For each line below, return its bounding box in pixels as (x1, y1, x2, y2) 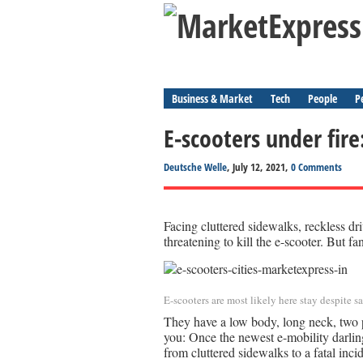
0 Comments (291, 160, 342, 174)
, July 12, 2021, (227, 160, 291, 174)
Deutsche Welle (164, 160, 227, 174)
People (308, 91, 337, 106)
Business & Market (172, 91, 253, 106)
